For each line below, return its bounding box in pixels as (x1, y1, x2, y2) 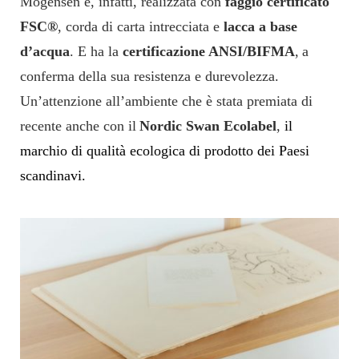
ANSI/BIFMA (208, 42, 295, 59)
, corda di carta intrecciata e (58, 18, 224, 34)
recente (20, 117, 66, 134)
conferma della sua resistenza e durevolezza (20, 67, 275, 84)
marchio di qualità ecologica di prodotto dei (20, 142, 279, 159)
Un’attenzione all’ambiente (20, 92, 182, 109)
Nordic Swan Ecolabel (139, 117, 276, 134)
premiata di (243, 92, 313, 109)
